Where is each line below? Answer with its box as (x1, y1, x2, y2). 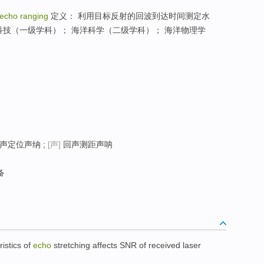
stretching (54, 240, 90, 250)
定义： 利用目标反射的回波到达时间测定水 (48, 11, 210, 21)
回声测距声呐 (61, 140, 113, 150)
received (148, 240, 180, 250)
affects (93, 240, 117, 250)
